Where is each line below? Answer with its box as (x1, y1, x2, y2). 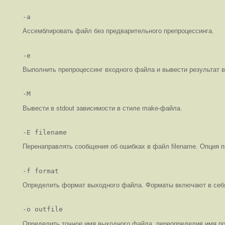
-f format (23, 167, 59, 175)
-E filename (23, 129, 67, 137)
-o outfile (23, 205, 63, 213)
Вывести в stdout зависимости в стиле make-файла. (23, 104, 182, 112)
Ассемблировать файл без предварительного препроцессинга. (23, 27, 214, 35)
